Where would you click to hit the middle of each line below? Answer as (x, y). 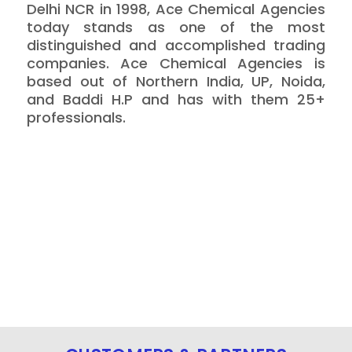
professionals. (76, 118)
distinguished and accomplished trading (176, 46)
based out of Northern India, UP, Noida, (176, 82)
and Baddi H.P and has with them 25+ (176, 100)
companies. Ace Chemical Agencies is (176, 64)
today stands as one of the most (176, 27)
